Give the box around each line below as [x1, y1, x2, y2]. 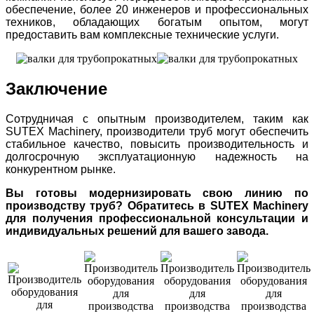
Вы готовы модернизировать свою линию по [6, 187, 308, 200]
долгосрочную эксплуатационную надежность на [6, 151, 308, 163]
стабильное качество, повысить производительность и [6, 138, 308, 151]
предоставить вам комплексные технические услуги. [6, 29, 279, 41]
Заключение [6, 79, 107, 99]
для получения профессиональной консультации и [6, 212, 308, 225]
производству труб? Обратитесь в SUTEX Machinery [6, 200, 308, 212]
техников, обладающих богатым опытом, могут [6, 16, 308, 29]
